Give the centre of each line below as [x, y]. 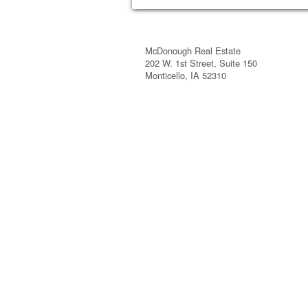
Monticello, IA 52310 [186, 75]
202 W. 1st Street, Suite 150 [201, 63]
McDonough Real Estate [193, 50]
